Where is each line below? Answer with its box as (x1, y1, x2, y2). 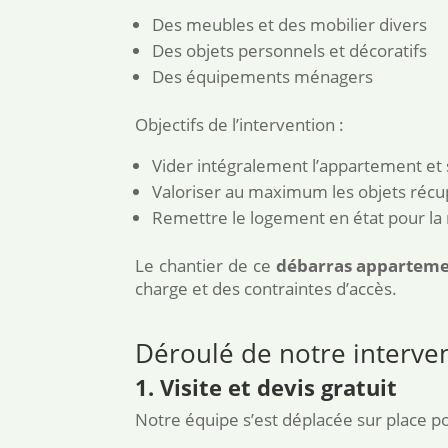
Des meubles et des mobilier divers (152, 13, 428, 37)
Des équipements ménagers (152, 65, 374, 89)
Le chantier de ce (135, 254, 276, 278)
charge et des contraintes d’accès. (135, 277, 398, 301)
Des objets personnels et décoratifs (152, 39, 428, 63)
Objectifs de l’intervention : (135, 113, 345, 137)
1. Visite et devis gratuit (135, 372, 398, 403)
